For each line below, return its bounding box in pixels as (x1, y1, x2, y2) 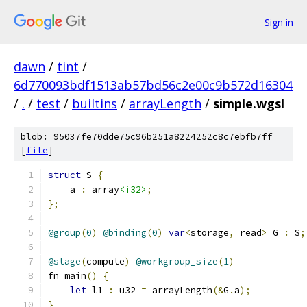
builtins (72, 95, 117, 112)
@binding (103, 227, 147, 238)
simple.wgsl (213, 95, 284, 112)
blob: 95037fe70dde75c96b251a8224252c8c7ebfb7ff (21, 131, 273, 143)
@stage (48, 256, 81, 267)
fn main (48, 270, 86, 282)
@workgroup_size (136, 256, 218, 267)
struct (48, 169, 81, 181)
